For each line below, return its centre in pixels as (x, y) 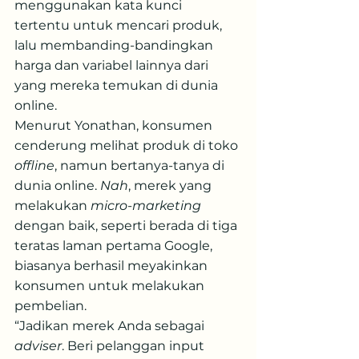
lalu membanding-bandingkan (115, 45)
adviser (38, 346)
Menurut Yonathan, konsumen (115, 125)
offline (34, 165)
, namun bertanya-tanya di (141, 165)
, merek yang (171, 186)
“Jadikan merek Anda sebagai (111, 326)
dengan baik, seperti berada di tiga (127, 226)
